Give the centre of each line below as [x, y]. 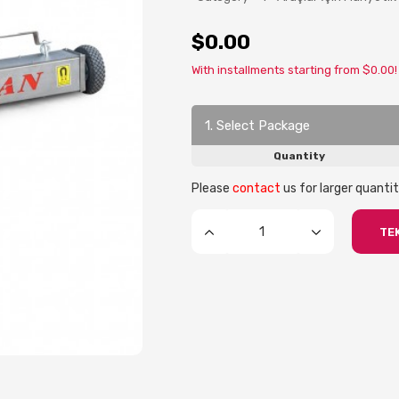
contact [256, 188]
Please [212, 188]
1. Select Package [257, 125]
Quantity [299, 156]
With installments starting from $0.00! [294, 70]
